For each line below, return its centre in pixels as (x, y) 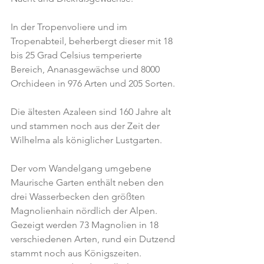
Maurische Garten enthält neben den (88, 182)
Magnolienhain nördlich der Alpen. (85, 211)
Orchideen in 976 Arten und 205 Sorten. (93, 83)
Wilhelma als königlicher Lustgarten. (86, 140)
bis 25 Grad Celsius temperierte (77, 55)
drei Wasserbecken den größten (79, 197)
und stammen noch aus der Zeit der (86, 126)
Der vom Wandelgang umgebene (82, 168)
